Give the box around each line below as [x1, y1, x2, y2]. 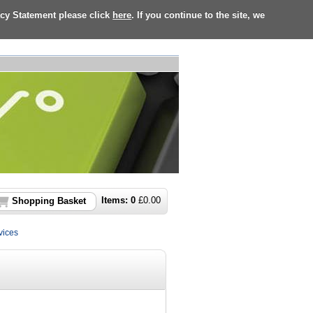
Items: [101, 196, 131, 205]
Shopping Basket [12, 196, 86, 206]
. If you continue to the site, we [131, 9, 265, 20]
